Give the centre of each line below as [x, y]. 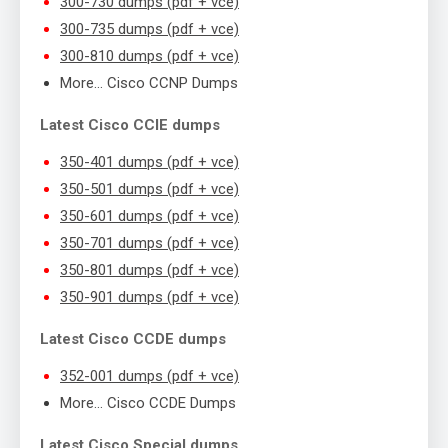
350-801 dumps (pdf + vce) [149, 270]
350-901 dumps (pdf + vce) [149, 297]
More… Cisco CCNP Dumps [149, 83]
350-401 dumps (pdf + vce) [149, 162]
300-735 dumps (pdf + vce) [149, 29]
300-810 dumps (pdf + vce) [149, 56]
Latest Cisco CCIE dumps [130, 125]
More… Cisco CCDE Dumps [148, 403]
